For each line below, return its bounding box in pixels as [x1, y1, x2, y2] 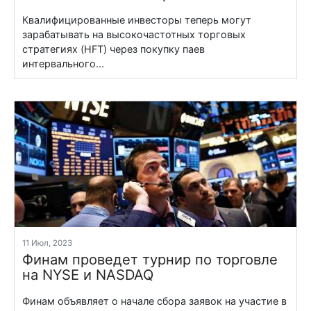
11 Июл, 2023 [22, 238, 77, 248]
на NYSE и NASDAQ [22, 266, 154, 283]
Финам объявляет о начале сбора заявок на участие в [22, 295, 287, 307]
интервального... [22, 58, 105, 70]
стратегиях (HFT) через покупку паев [22, 43, 205, 56]
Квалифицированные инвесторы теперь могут [22, 14, 252, 26]
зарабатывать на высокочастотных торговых [22, 28, 246, 41]
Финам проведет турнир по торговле [22, 251, 278, 268]
